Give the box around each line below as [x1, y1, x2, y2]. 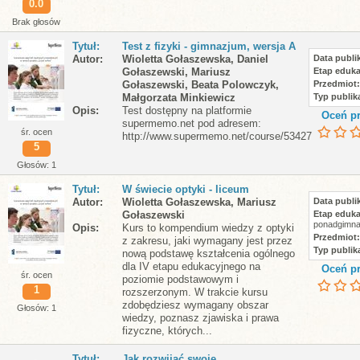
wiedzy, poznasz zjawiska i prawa [122, 312, 279, 324]
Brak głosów [12, 17, 60, 27]
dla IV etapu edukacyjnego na [122, 260, 260, 272]
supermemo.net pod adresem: [122, 117, 261, 129]
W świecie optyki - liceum [122, 183, 249, 195]
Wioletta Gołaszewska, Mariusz [122, 196, 276, 208]
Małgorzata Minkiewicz [122, 92, 235, 104]
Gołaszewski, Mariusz [122, 66, 231, 78]
